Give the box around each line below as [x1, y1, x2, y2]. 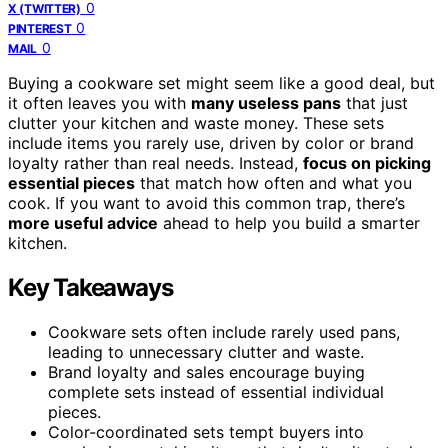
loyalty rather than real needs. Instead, [8, 152, 303, 173]
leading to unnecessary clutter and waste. [48, 341, 364, 362]
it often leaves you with [8, 92, 191, 113]
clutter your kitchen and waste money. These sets [8, 112, 384, 133]
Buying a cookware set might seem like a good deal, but [8, 72, 435, 93]
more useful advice [8, 212, 158, 233]
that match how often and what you [135, 172, 412, 193]
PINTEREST [8, 20, 72, 36]
